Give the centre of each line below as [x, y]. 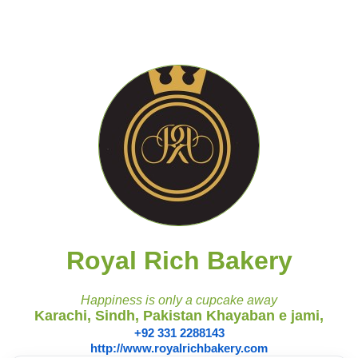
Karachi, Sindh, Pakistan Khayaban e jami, [179, 315]
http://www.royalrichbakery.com [179, 348]
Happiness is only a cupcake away [179, 300]
